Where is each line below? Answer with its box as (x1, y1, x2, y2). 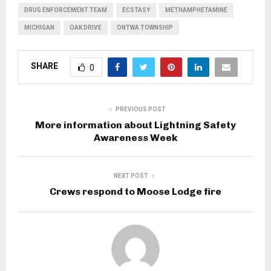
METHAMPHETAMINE (165, 6, 227, 13)
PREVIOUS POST (115, 105, 166, 113)
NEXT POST (113, 172, 148, 179)
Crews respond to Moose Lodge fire (50, 185, 221, 197)
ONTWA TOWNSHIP (117, 24, 173, 31)
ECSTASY (122, 6, 150, 13)
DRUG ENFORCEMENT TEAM (24, 6, 107, 13)
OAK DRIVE (70, 24, 102, 31)
